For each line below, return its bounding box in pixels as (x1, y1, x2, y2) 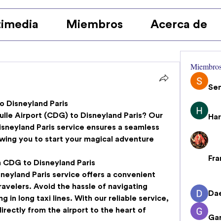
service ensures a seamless (55, 123, 159, 131)
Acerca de (150, 18, 208, 31)
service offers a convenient (50, 170, 155, 179)
